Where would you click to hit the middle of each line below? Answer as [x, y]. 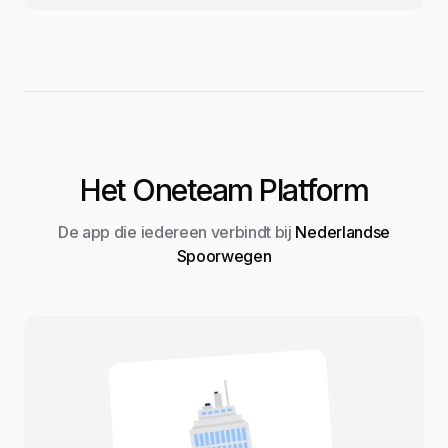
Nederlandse [340, 231]
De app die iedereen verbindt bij [175, 231]
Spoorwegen [224, 255]
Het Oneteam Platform [224, 189]
